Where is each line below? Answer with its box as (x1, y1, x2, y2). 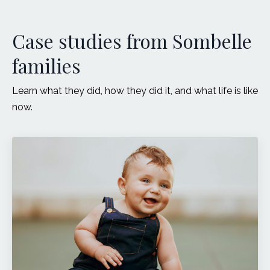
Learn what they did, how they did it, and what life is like (12, 84, 258, 96)
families (12, 52, 81, 78)
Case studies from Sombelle (12, 27, 252, 54)
